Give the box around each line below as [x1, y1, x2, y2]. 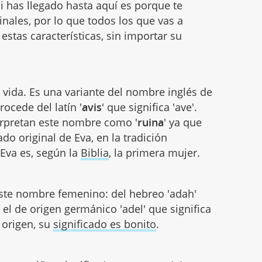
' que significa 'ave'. [102, 99, 198, 114]
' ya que [164, 115, 202, 129]
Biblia [81, 145, 109, 160]
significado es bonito [53, 216, 157, 231]
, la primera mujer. [109, 145, 201, 160]
